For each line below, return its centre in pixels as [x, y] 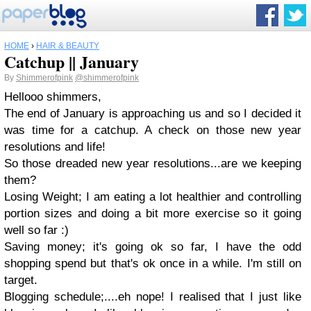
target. [21, 280]
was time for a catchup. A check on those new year [153, 130]
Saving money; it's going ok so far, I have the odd [153, 247]
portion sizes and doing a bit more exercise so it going [153, 213]
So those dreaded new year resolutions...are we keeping [153, 163]
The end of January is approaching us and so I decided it [153, 114]
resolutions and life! [55, 147]
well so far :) [36, 230]
